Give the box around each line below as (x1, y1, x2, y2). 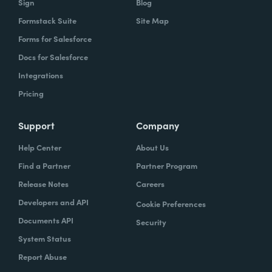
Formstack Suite (18, 14, 76, 26)
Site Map (136, 14, 169, 26)
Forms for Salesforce (18, 32, 92, 44)
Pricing (18, 87, 44, 99)
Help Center (18, 141, 61, 153)
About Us (136, 141, 169, 153)
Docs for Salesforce (18, 50, 88, 63)
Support (18, 118, 55, 132)
